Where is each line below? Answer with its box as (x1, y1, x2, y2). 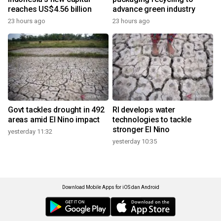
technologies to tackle (112, 114, 191, 124)
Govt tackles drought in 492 (8, 105, 105, 114)
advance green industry (112, 4, 195, 14)
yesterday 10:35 (112, 137, 157, 145)
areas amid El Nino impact (8, 114, 100, 124)
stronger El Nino (112, 124, 170, 134)
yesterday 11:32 (8, 127, 52, 135)
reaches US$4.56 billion (8, 4, 92, 14)
